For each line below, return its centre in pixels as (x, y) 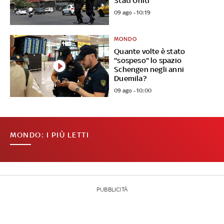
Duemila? (130, 78)
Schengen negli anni (149, 69)
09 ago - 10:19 (132, 13)
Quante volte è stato (150, 51)
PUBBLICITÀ (112, 190)
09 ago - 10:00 (133, 91)
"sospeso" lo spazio (148, 60)
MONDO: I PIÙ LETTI (49, 135)
